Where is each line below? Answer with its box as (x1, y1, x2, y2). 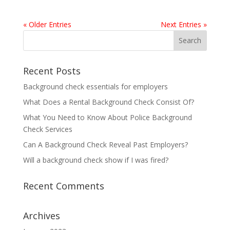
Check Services (23, 124, 72, 134)
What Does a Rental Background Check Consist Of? (23, 97, 194, 107)
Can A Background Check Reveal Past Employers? (23, 139, 188, 149)
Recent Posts (23, 64, 81, 77)
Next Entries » (161, 19, 207, 29)
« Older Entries (23, 19, 71, 29)
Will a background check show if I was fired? (23, 155, 170, 165)
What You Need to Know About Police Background (23, 112, 192, 122)
